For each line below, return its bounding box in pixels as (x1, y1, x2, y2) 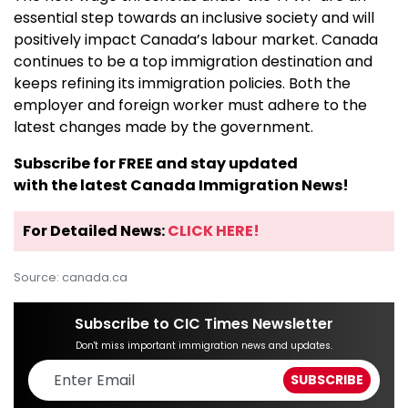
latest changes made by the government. (14, 117, 313, 138)
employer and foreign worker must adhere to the (14, 95, 367, 117)
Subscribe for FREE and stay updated (14, 153, 298, 175)
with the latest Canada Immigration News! (14, 175, 349, 197)
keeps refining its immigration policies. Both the (14, 73, 351, 95)
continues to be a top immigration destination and (14, 51, 372, 73)
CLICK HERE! (168, 220, 260, 242)
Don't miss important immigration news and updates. (76, 339, 332, 353)
